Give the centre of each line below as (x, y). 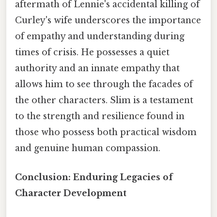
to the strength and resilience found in (100, 116)
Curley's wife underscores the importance (108, 21)
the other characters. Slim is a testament (104, 101)
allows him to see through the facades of (104, 85)
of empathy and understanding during (100, 37)
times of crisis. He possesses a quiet (92, 53)
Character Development (71, 193)
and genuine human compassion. (88, 148)
